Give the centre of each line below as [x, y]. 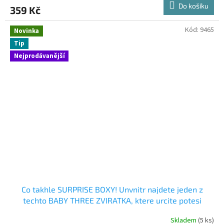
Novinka [26, 31]
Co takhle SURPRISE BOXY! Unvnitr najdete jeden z [112, 189]
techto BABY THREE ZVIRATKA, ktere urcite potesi [112, 200]
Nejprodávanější [39, 56]
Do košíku [193, 5]
